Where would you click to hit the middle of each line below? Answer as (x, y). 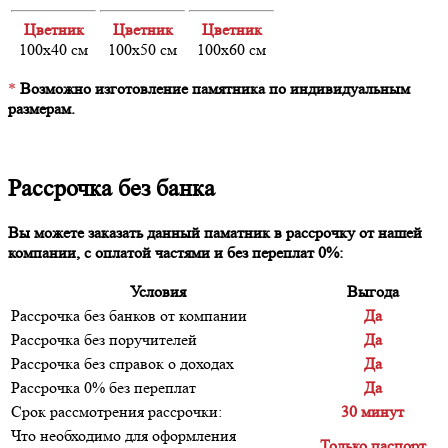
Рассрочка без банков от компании (129, 315)
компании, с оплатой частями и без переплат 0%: (175, 252)
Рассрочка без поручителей (104, 339)
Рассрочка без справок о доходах (122, 363)
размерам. (43, 108)
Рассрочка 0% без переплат (103, 387)
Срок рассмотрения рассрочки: (116, 411)
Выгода (372, 291)
